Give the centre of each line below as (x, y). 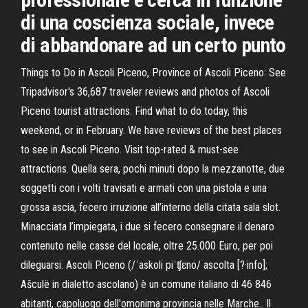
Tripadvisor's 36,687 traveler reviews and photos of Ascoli (145, 92)
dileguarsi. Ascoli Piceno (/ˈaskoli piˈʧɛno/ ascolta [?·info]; (144, 265)
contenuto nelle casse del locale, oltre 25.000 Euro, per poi (147, 246)
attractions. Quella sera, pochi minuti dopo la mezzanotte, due (153, 169)
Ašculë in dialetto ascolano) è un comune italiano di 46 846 (146, 284)
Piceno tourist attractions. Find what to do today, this (134, 111)
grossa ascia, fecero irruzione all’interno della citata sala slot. (151, 207)
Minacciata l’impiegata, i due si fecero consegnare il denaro (147, 227)
